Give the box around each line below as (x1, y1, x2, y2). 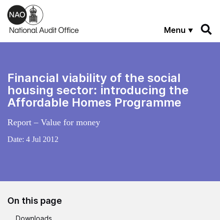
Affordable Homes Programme (7, 95, 181, 110)
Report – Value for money (7, 117, 100, 127)
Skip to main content (7, 4, 76, 13)
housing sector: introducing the (7, 82, 189, 97)
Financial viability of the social (7, 70, 181, 85)
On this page (7, 195, 62, 206)
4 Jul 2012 (26, 135, 58, 143)
